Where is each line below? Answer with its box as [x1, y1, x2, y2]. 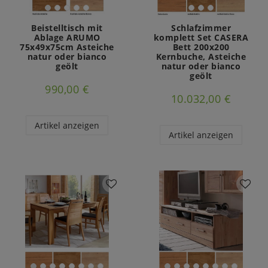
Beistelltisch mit [31, 22, 103, 33]
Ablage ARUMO [33, 31, 100, 43]
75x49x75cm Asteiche [20, 41, 114, 53]
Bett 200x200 [172, 41, 230, 53]
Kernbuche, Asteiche [156, 50, 246, 62]
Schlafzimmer [171, 22, 231, 33]
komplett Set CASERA [153, 31, 249, 43]
